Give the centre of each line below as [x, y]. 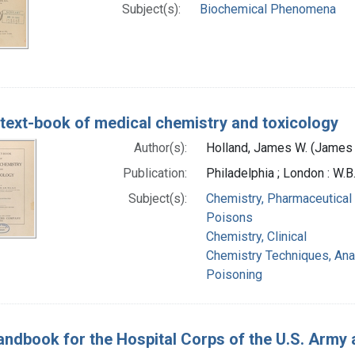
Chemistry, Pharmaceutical [279, 198]
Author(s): [160, 147]
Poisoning [234, 274]
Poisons [229, 217]
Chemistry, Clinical [256, 236]
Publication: [155, 173]
